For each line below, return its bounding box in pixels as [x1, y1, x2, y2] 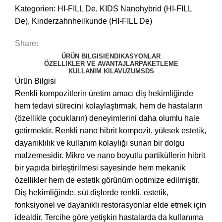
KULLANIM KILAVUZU [68, 67, 135, 75]
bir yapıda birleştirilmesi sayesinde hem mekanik [15, 164, 185, 172]
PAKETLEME [138, 60, 178, 68]
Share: [15, 39, 38, 48]
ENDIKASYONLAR [105, 53, 161, 60]
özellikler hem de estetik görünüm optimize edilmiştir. [15, 176, 200, 185]
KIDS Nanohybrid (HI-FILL [100, 4, 192, 13]
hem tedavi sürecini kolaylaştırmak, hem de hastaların [15, 102, 203, 111]
